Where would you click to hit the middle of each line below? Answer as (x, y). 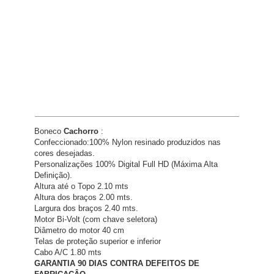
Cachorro (82, 131)
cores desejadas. (65, 153)
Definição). (53, 175)
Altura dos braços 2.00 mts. (83, 197)
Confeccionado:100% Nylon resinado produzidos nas (128, 142)
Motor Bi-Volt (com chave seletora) (96, 219)
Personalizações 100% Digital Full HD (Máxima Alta (126, 164)
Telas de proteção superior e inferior (98, 241)
